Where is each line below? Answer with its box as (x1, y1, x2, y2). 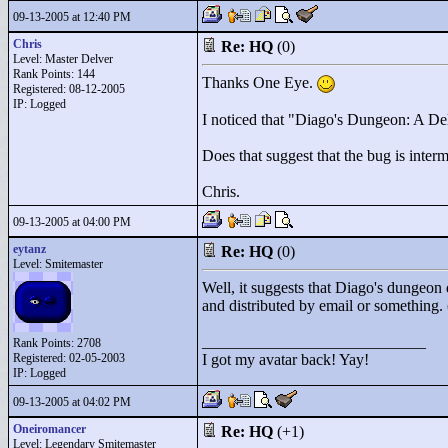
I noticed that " (202, 111, 295, 129)
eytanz (13, 242, 46, 256)
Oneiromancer (13, 422, 86, 436)
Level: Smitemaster (13, 257, 103, 271)
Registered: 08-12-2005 (13, 82, 125, 96)
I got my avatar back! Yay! (202, 351, 369, 368)
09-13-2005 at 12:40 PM (13, 10, 131, 24)
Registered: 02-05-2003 (13, 351, 125, 365)
